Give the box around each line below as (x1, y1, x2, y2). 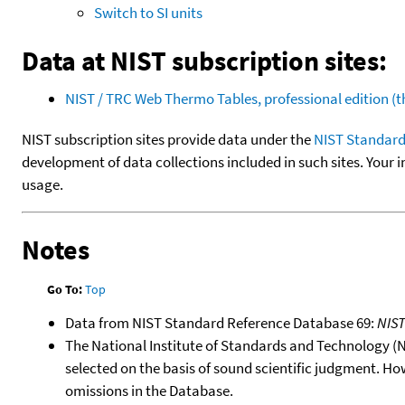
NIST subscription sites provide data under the (22, 128, 314, 149)
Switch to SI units (94, 2, 202, 23)
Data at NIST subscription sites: (22, 42, 387, 78)
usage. (22, 174, 63, 194)
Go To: (47, 280, 83, 297)
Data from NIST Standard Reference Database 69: (65, 313, 377, 333)
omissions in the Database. (65, 381, 233, 400)
